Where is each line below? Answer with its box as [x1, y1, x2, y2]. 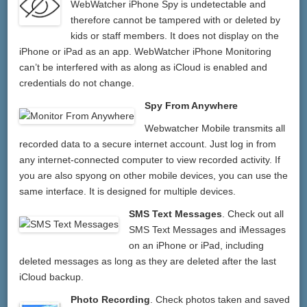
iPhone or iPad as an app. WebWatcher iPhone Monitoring [19, 46, 272, 58]
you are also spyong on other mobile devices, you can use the [19, 170, 288, 182]
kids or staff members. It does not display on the [71, 30, 280, 42]
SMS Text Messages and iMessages [129, 224, 286, 236]
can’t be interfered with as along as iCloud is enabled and [19, 62, 268, 73]
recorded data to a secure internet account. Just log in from [19, 138, 277, 150]
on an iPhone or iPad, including [129, 240, 265, 251]
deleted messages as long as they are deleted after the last [19, 256, 277, 267]
